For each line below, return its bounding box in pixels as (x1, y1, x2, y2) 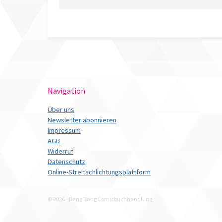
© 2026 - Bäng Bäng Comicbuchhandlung (48, 195, 152, 203)
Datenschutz (48, 157, 85, 166)
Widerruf (48, 146, 73, 156)
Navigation (48, 85, 85, 96)
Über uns (48, 105, 74, 114)
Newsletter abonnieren (48, 115, 116, 124)
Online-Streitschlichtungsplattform (48, 167, 151, 176)
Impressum (48, 125, 81, 135)
